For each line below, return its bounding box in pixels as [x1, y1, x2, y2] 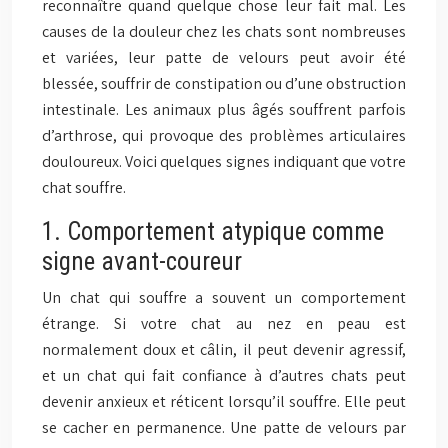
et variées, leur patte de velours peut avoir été [42, 47, 406, 68]
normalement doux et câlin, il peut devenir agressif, [42, 339, 406, 360]
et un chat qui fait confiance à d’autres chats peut [42, 365, 406, 386]
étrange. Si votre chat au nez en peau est [42, 313, 406, 334]
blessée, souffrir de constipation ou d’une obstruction [42, 73, 406, 94]
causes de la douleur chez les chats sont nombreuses [42, 21, 406, 42]
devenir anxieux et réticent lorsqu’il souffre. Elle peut [42, 391, 406, 412]
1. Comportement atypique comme [42, 217, 384, 246]
